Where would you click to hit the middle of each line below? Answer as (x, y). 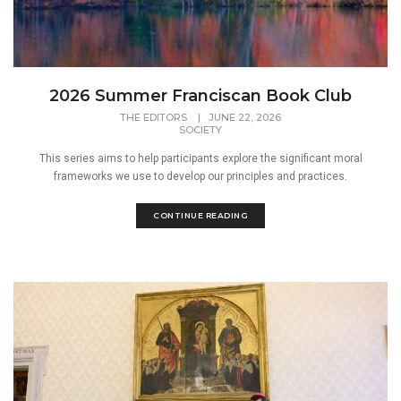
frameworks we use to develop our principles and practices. (200, 176)
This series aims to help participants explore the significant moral (200, 158)
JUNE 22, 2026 (245, 117)
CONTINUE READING (200, 215)
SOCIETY (200, 130)
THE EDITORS (155, 117)
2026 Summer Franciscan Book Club (200, 96)
